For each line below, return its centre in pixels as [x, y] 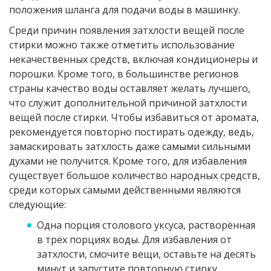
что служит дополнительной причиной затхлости [128, 103]
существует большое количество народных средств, [135, 176]
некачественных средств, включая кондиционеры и [133, 60]
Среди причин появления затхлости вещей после [127, 31]
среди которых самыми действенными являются [125, 190]
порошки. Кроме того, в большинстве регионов [124, 74]
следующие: [38, 205]
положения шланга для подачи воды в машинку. [125, 10]
